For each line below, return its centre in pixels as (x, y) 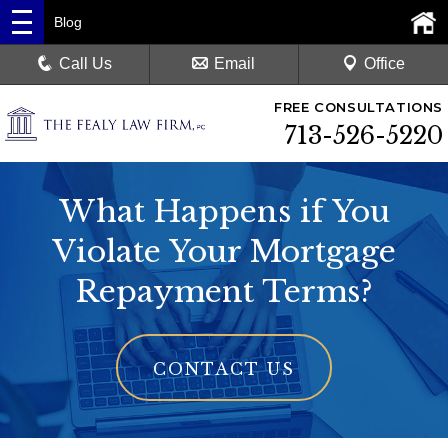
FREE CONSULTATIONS (358, 107)
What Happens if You (224, 211)
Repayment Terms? (224, 291)
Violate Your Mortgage (224, 251)
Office (384, 63)
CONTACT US (224, 369)
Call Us (86, 63)
